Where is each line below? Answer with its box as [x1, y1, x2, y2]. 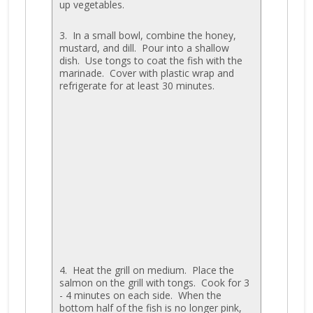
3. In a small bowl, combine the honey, [59, 28, 236, 42]
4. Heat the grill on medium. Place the [59, 263, 234, 277]
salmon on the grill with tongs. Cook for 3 [59, 275, 249, 289]
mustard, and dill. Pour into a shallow [59, 41, 229, 54]
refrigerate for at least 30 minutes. [59, 78, 214, 92]
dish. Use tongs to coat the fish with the [59, 53, 242, 67]
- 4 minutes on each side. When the [59, 288, 221, 302]
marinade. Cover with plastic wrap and [59, 66, 234, 80]
